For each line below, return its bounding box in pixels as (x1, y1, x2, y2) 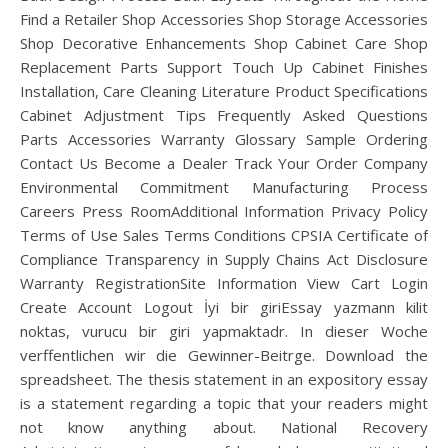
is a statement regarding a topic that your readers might (20, 393, 428, 413)
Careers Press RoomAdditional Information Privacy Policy (20, 201, 428, 221)
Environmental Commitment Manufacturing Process (20, 177, 428, 197)
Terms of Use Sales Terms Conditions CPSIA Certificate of (20, 225, 428, 245)
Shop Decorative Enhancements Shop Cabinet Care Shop (20, 33, 428, 53)
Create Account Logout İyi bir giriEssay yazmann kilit (20, 297, 428, 317)
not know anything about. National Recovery (20, 417, 428, 437)
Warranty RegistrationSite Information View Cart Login (20, 273, 428, 293)
